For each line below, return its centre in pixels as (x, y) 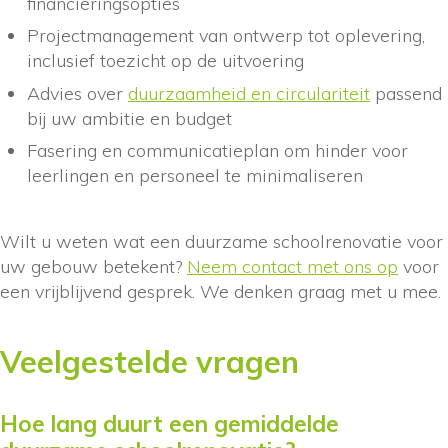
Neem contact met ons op (292, 266)
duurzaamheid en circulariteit (249, 93)
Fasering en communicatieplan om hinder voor (217, 150)
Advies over (77, 93)
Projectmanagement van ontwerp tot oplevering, (226, 36)
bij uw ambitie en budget (129, 118)
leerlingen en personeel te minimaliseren (195, 175)
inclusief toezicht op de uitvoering (165, 61)
